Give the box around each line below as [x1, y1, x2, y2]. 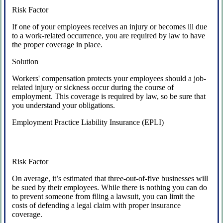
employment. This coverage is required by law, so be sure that [12, 92, 206, 101]
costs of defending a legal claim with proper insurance [12, 201, 181, 210]
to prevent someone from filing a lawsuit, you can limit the [12, 192, 195, 201]
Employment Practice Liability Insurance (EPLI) [12, 117, 164, 126]
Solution [12, 57, 39, 66]
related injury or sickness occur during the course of [12, 83, 174, 92]
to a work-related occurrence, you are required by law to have [12, 31, 206, 40]
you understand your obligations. [12, 101, 115, 110]
